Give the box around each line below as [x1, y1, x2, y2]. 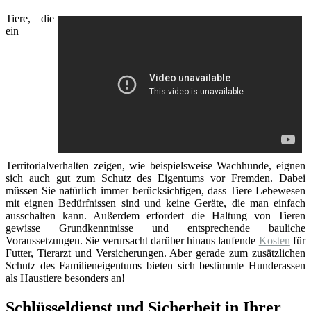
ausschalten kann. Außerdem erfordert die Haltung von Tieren [6, 209, 305, 221]
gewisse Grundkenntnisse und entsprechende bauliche [6, 221, 305, 234]
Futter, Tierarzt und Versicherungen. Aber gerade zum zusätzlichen [6, 246, 305, 259]
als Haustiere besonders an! [6, 271, 125, 284]
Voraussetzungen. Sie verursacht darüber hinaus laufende [6, 234, 259, 246]
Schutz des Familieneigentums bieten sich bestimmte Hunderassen [6, 259, 305, 271]
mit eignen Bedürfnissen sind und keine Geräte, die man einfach [6, 196, 305, 209]
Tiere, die [6, 12, 54, 24]
